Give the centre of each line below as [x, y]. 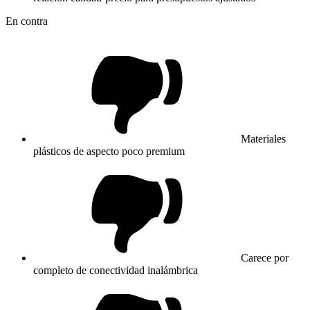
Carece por [265, 257]
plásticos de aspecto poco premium [109, 151]
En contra [27, 21]
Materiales [263, 138]
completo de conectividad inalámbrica [116, 270]
